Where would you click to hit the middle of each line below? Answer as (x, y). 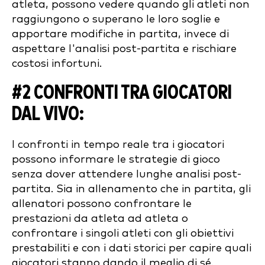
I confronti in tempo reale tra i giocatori (118, 144)
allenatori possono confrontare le (102, 203)
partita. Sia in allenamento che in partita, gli (131, 189)
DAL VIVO (46, 114)
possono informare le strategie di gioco (116, 159)
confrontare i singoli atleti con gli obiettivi (123, 233)
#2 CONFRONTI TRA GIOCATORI (122, 93)
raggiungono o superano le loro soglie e (116, 19)
